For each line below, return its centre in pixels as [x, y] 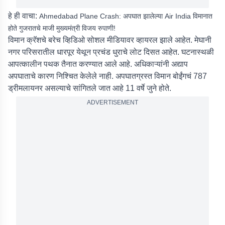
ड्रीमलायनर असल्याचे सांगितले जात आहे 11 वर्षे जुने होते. [90, 88]
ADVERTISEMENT [113, 102]
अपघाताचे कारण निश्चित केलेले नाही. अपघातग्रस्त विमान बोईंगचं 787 [107, 76]
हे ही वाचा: [24, 16]
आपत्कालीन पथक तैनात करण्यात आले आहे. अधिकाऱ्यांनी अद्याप [98, 64]
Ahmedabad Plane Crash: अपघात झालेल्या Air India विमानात [126, 16]
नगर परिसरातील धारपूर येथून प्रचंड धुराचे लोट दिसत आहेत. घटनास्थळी [111, 52]
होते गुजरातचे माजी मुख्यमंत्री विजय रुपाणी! [62, 28]
